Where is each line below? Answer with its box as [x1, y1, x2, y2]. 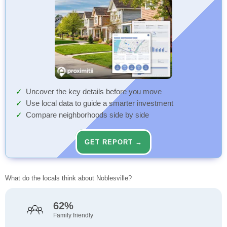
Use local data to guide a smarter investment [26, 99, 173, 108]
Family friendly [53, 212, 93, 219]
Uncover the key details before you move [26, 88, 162, 96]
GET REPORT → [85, 138, 142, 146]
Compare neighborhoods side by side [26, 111, 149, 120]
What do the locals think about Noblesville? [5, 174, 132, 182]
